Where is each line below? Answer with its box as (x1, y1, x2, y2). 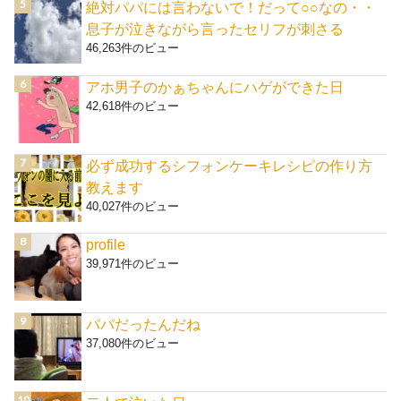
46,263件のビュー (86, 41, 180, 55)
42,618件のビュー (86, 98, 180, 113)
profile (86, 236, 126, 253)
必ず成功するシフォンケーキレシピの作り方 (86, 158, 373, 175)
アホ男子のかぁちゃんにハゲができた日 (86, 78, 345, 95)
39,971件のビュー (86, 257, 180, 271)
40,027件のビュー (86, 200, 180, 214)
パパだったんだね (86, 315, 201, 332)
